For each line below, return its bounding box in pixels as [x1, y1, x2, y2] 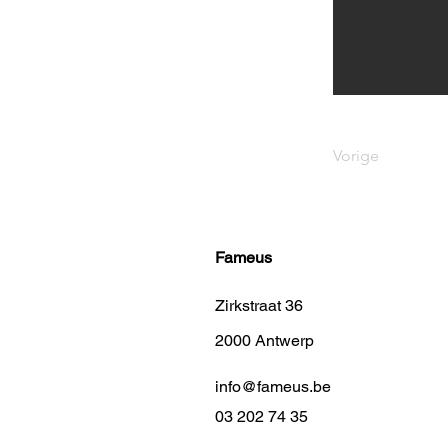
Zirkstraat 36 [215, 296, 303, 315]
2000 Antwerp [215, 331, 314, 350]
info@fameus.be [215, 377, 331, 396]
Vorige [333, 146, 379, 165]
